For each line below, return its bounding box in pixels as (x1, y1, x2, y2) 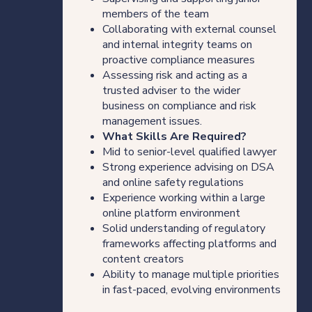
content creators (102, 251, 184, 267)
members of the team (102, 6, 209, 22)
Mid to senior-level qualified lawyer (102, 143, 276, 159)
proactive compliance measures (102, 52, 255, 68)
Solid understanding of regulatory (102, 220, 265, 236)
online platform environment (102, 205, 240, 221)
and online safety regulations (102, 174, 244, 190)
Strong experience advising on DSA (102, 159, 274, 175)
